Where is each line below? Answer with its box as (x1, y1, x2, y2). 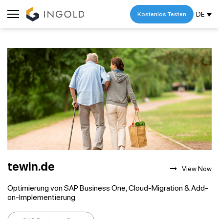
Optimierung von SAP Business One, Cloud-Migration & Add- (7, 183, 208, 193)
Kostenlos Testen (137, 11, 186, 18)
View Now (182, 165, 212, 173)
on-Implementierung (7, 193, 75, 202)
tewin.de (7, 159, 55, 174)
